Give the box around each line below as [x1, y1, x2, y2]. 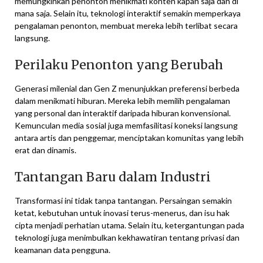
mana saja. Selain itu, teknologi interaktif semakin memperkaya [15, 8, 241, 18]
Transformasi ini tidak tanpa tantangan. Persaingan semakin [15, 195, 232, 205]
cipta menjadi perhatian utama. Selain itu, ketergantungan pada [15, 220, 244, 230]
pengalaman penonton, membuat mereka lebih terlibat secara [15, 20, 238, 31]
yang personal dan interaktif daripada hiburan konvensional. [15, 107, 231, 118]
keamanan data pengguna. [15, 244, 110, 255]
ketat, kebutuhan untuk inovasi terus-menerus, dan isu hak [15, 207, 230, 218]
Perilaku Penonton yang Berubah [15, 56, 223, 73]
